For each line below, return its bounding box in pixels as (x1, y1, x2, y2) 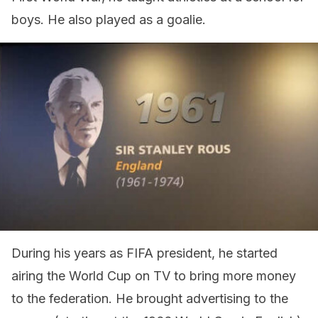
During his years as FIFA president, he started (11, 246, 278, 261)
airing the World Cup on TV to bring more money (11, 268, 296, 283)
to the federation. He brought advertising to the (11, 291, 288, 306)
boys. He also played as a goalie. (11, 12, 206, 27)
